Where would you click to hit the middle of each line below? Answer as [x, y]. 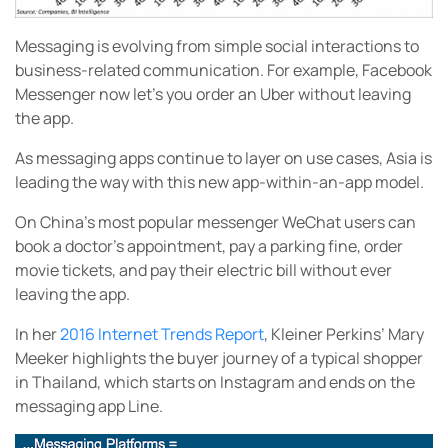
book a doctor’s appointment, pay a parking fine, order [209, 246]
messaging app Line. [89, 406]
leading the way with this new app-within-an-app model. [219, 182]
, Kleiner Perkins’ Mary [344, 334]
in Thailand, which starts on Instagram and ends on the [215, 382]
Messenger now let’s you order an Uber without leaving [213, 94]
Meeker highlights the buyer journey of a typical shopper [219, 358]
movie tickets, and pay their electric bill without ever [203, 270]
